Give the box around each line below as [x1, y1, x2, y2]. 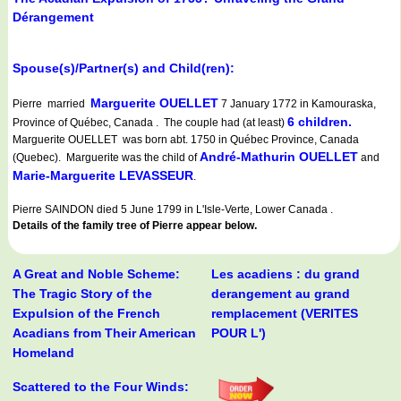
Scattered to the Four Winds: [13, 380, 189, 395]
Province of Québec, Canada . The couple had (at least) [13, 116, 287, 130]
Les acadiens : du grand [210, 267, 360, 282]
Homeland [13, 346, 74, 361]
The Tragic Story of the [13, 286, 152, 302]
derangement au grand [210, 286, 350, 302]
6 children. [287, 115, 352, 130]
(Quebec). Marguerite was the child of [13, 151, 200, 165]
